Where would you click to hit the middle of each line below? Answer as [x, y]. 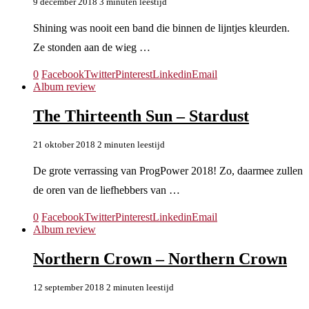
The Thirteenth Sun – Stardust [141, 116]
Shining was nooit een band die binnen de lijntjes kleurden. [161, 28]
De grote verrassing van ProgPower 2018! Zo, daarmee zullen [168, 171]
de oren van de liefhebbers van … [107, 190]
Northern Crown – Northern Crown [160, 259]
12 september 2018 [69, 288]
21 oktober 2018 [64, 145]
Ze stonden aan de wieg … [92, 48]
